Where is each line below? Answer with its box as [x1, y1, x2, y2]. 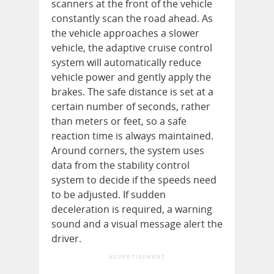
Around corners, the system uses [51, 143, 204, 157]
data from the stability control [51, 158, 190, 172]
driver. [51, 231, 81, 245]
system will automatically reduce [51, 55, 201, 69]
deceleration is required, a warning [51, 202, 212, 216]
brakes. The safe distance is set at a [51, 84, 213, 98]
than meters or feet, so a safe [51, 114, 187, 128]
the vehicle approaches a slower [51, 26, 199, 40]
